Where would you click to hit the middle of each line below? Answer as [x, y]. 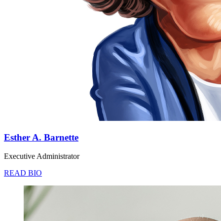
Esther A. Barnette [41, 137]
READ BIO [23, 173]
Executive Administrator [42, 156]
